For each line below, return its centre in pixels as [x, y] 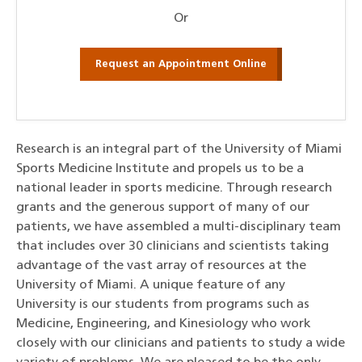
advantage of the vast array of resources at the [161, 266]
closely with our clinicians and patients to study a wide [181, 344]
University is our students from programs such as [163, 305]
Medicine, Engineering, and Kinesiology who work [164, 324]
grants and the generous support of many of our [163, 208]
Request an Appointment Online [181, 64]
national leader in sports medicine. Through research [174, 189]
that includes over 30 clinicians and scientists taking [173, 247]
